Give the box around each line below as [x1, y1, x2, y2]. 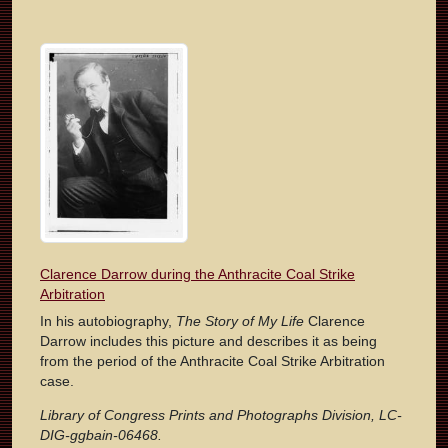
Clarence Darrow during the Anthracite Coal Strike [40, 266, 355, 283]
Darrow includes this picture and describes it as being [40, 333, 377, 350]
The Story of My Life [176, 313, 304, 330]
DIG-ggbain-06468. [40, 427, 162, 444]
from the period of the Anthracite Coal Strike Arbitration [40, 353, 385, 370]
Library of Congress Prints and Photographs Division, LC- [40, 407, 402, 424]
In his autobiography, [40, 313, 176, 330]
